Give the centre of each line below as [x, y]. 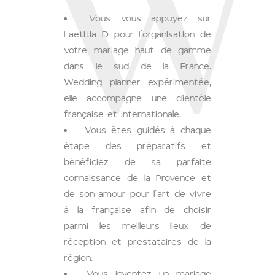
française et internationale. [122, 114]
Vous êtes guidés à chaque [148, 130]
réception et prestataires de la [137, 242]
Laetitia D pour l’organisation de [137, 34]
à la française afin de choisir [137, 210]
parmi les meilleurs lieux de [137, 226]
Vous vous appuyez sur [150, 18]
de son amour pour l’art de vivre [137, 194]
